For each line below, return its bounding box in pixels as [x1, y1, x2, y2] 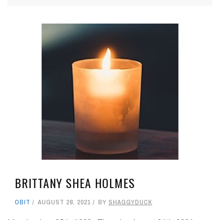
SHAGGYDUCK [109, 198, 152, 207]
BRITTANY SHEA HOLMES [15, 174, 135, 192]
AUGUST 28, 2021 [38, 198, 91, 207]
